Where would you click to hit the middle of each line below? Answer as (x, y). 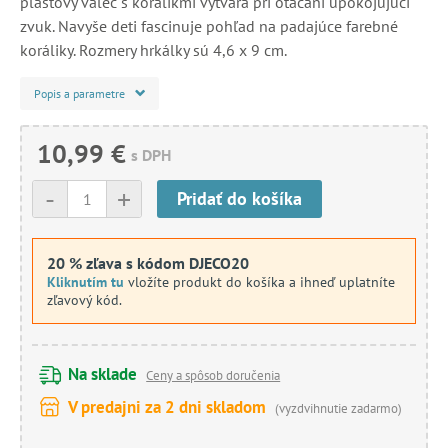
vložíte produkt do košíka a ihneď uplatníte (259, 281)
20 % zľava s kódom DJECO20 (148, 262)
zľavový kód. (84, 299)
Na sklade (103, 373)
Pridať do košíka (239, 198)
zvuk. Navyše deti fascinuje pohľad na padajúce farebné (209, 25)
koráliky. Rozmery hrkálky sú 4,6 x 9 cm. (153, 49)
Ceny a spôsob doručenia (213, 375)
